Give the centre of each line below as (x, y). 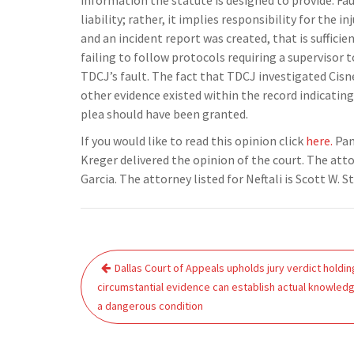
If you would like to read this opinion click (192, 141)
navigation (129, 284)
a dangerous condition (150, 306)
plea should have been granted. (164, 114)
